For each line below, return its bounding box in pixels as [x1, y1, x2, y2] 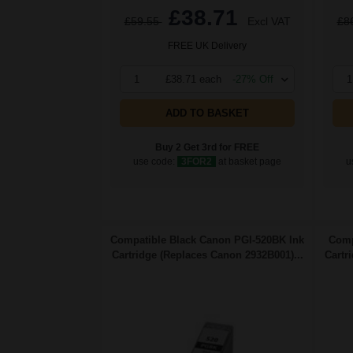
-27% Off [232, 73, 273, 86]
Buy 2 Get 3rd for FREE [155, 142, 259, 154]
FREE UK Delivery [168, 40, 247, 52]
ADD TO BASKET [165, 107, 249, 120]
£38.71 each [165, 73, 221, 86]
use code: [133, 156, 177, 168]
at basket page [216, 156, 281, 168]
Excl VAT [247, 15, 291, 28]
